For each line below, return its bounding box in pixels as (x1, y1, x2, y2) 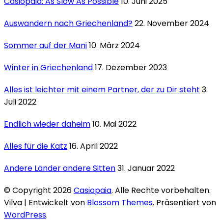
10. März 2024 (89, 40, 140, 52)
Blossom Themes (87, 197, 153, 209)
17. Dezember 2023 (95, 62, 167, 74)
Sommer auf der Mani (4, 40, 87, 52)
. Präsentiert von (153, 197, 216, 209)
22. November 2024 (135, 18, 209, 29)
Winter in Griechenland (4, 62, 93, 74)
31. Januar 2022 (117, 163, 175, 174)
